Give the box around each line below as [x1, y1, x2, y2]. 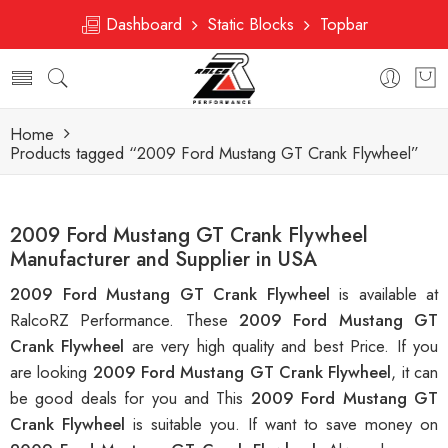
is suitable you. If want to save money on [133, 412, 438, 437]
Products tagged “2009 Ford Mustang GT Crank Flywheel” [10, 141, 419, 165]
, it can [391, 360, 439, 385]
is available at [339, 282, 438, 307]
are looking [10, 360, 93, 385]
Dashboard [101, 12, 192, 36]
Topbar [310, 12, 368, 36]
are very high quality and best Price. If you [131, 334, 439, 359]
